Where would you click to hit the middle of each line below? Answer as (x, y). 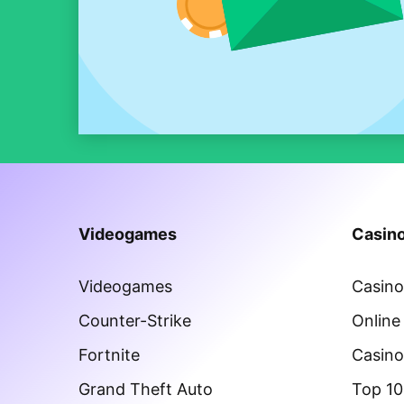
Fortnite (109, 354)
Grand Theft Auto (146, 389)
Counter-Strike (135, 320)
